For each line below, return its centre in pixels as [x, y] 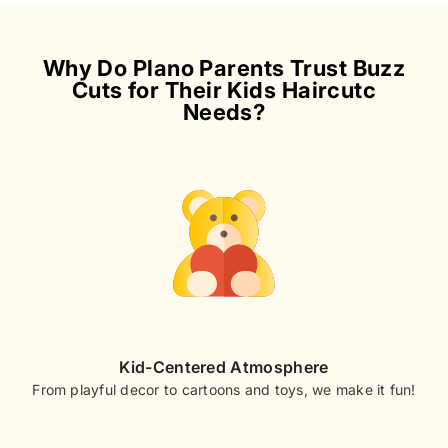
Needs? [224, 111]
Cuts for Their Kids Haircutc [224, 89]
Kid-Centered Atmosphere [224, 366]
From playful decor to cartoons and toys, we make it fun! [224, 389]
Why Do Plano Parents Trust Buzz [224, 67]
